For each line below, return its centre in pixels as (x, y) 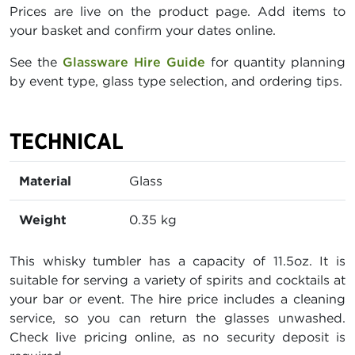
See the (36, 62)
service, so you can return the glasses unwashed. (177, 318)
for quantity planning (275, 62)
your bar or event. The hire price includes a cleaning (177, 299)
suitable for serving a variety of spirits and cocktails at (177, 280)
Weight (43, 220)
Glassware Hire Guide (134, 62)
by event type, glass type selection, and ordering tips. (176, 81)
